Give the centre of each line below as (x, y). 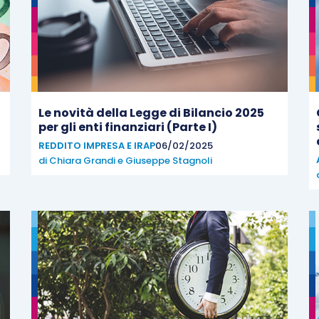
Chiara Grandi (82, 161)
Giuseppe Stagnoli (169, 161)
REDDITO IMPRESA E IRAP (97, 146)
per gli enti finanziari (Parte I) (128, 127)
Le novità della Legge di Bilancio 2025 (151, 113)
